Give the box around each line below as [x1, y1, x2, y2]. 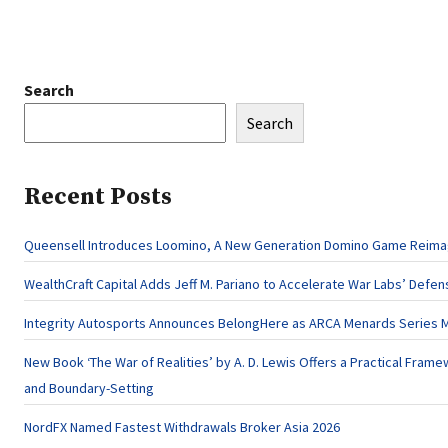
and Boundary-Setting [24, 379, 154, 397]
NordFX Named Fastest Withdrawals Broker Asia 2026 [24, 418, 340, 436]
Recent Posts [24, 182, 172, 212]
